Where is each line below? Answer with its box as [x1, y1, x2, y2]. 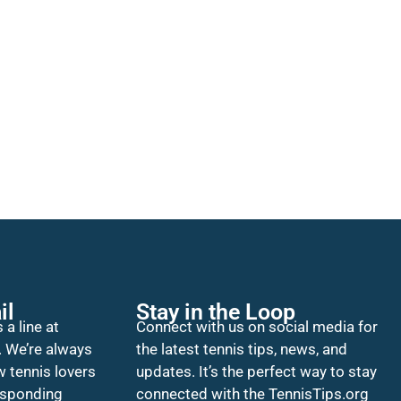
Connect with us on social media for [136, 318, 379, 337]
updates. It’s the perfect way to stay [136, 363, 378, 381]
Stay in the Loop [136, 299, 296, 326]
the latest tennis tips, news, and [136, 340, 348, 359]
